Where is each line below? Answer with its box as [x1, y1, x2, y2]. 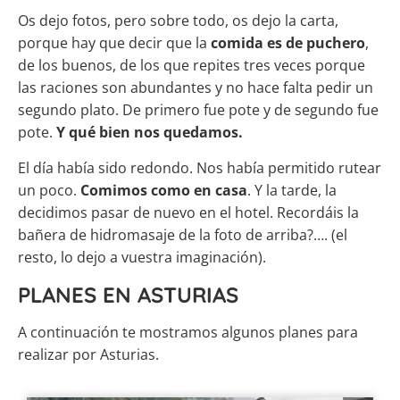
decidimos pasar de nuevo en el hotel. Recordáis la [18, 203, 359, 223]
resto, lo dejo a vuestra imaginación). [18, 247, 266, 268]
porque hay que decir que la [18, 33, 211, 54]
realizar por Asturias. [18, 345, 159, 365]
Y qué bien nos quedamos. [56, 122, 243, 143]
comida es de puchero [211, 33, 365, 54]
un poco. [18, 180, 80, 201]
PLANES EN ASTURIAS [18, 281, 238, 309]
